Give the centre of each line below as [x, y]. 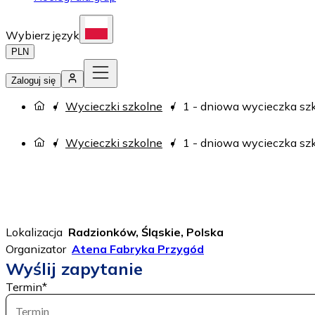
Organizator [36, 249]
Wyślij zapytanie [74, 269]
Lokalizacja [34, 232]
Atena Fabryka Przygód [138, 249]
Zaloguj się [33, 81]
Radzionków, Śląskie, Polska [146, 232]
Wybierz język [43, 35]
